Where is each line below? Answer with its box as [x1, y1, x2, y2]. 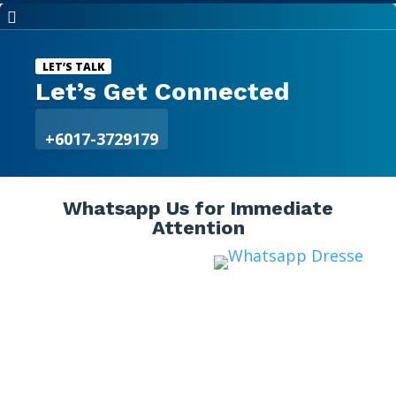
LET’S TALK [42, 59, 104, 75]
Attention [151, 217, 245, 240]
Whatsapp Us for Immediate [63, 197, 333, 220]
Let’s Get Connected [35, 77, 290, 107]
